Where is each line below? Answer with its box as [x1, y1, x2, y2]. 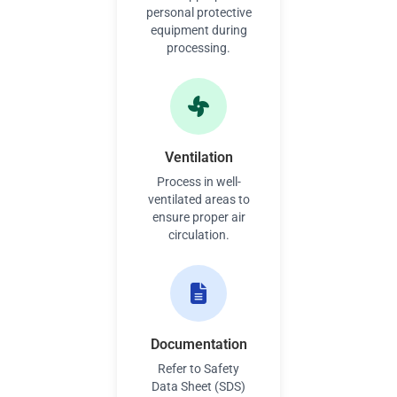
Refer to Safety [158, 362, 239, 376]
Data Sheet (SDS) [152, 379, 245, 393]
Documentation [150, 336, 247, 353]
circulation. [167, 228, 230, 242]
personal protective [145, 5, 252, 19]
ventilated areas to [147, 192, 250, 206]
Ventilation [164, 149, 233, 166]
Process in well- [156, 175, 241, 189]
